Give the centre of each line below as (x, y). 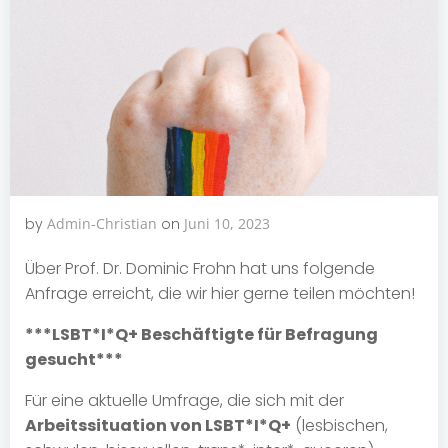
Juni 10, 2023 (227, 224)
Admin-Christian (102, 224)
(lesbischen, (339, 426)
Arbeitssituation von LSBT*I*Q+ (158, 426)
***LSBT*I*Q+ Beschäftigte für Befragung (201, 335)
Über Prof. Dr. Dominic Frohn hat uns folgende (200, 269)
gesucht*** (74, 360)
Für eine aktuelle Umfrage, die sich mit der (184, 401)
